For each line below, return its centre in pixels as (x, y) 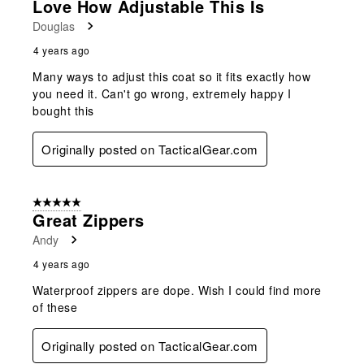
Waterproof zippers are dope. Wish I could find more (177, 290)
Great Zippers (89, 219)
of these (55, 307)
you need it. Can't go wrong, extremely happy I (162, 93)
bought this (63, 110)
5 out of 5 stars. (70, 203)
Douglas (54, 26)
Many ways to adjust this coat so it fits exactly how (171, 76)
